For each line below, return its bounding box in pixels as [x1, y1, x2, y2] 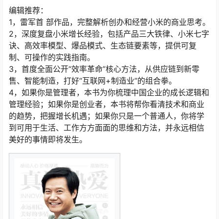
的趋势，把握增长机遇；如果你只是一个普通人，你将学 [9, 111, 204, 121]
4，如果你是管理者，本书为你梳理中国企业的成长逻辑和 [9, 88, 209, 97]
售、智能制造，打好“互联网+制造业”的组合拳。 [9, 76, 176, 86]
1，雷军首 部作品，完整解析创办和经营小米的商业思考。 [9, 17, 210, 27]
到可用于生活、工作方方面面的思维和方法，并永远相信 [9, 123, 204, 132]
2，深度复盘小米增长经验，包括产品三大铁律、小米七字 [9, 29, 209, 39]
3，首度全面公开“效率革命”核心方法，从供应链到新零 [9, 64, 199, 74]
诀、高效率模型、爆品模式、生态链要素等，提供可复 [9, 41, 197, 50]
